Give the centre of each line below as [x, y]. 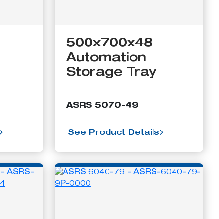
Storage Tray [111, 73]
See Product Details [114, 133]
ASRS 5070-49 [103, 106]
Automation [106, 58]
